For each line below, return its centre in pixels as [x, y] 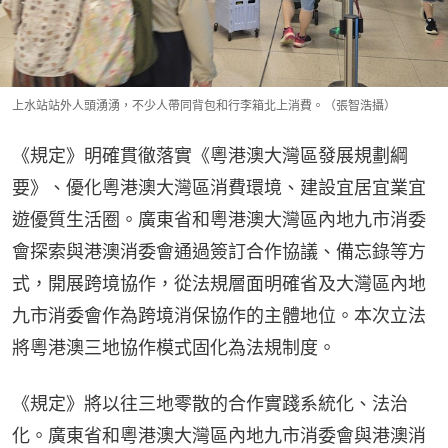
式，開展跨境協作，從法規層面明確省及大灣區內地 [219, 283]
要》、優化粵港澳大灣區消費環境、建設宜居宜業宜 [219, 187]
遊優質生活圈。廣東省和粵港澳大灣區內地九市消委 [219, 219]
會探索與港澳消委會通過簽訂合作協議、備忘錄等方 [219, 251]
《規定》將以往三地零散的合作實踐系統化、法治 [210, 403]
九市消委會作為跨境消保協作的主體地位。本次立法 [219, 315]
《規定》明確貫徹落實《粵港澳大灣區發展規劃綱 [210, 155]
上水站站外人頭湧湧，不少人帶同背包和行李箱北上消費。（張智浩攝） [204, 105]
